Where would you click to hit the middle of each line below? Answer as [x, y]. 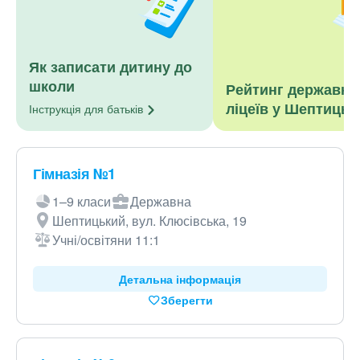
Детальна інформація [180, 279]
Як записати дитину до [110, 66]
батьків [125, 108]
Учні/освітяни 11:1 [106, 240]
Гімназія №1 [74, 174]
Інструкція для [68, 108]
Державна [161, 201]
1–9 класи [82, 201]
